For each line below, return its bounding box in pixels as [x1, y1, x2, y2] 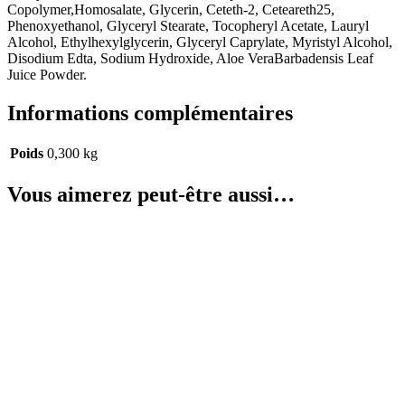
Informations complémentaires [7, 100, 293, 125]
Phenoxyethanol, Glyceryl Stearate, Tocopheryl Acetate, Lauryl [7, 17, 369, 33]
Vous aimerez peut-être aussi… [7, 183, 295, 207]
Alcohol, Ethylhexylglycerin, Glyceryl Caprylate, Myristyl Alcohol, [7, 33, 392, 50]
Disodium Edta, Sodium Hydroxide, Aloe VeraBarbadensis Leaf [7, 50, 373, 66]
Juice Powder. [7, 66, 87, 82]
